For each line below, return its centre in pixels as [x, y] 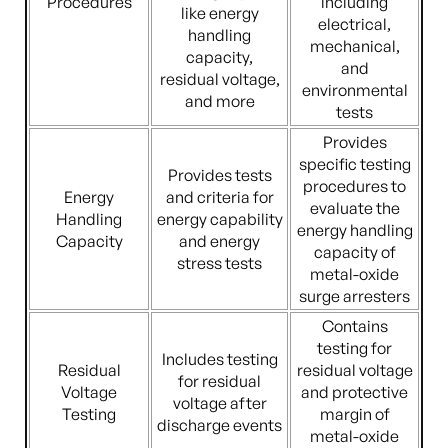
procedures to [354, 186]
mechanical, [354, 46]
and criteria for [219, 197]
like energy [219, 13]
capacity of [354, 252]
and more [219, 101]
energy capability [219, 219]
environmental [354, 90]
